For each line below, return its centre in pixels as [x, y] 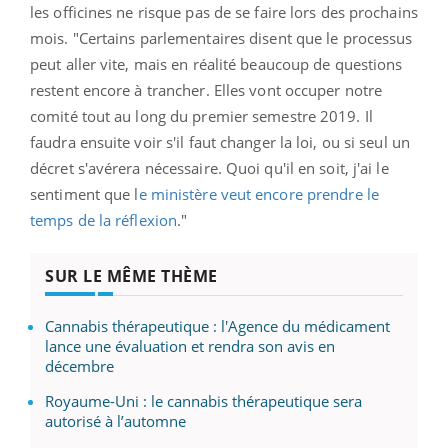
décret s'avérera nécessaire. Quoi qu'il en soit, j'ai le [209, 167]
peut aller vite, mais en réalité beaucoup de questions [216, 63]
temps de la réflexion [104, 219]
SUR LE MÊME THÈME [131, 275]
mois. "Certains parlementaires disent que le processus [221, 37]
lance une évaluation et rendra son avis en [190, 345]
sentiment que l [84, 193]
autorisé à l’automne [115, 420]
